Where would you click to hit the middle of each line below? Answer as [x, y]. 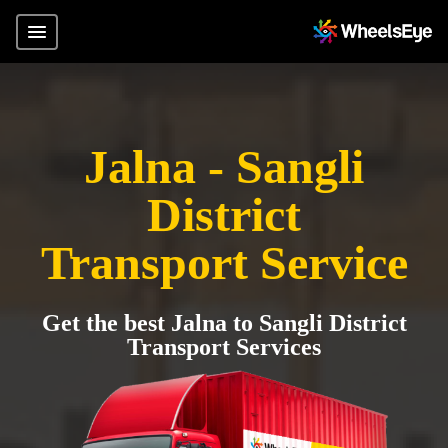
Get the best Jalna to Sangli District [224, 323]
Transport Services [224, 347]
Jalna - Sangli [224, 166]
